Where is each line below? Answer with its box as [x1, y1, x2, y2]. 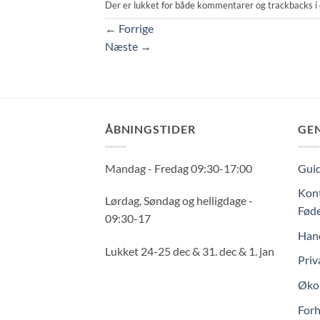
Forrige [116, 21, 154, 36]
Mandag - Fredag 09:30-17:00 [105, 161, 252, 175]
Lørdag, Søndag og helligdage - [105, 194, 253, 208]
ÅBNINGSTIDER [105, 122, 196, 136]
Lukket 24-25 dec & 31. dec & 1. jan [105, 244, 274, 259]
